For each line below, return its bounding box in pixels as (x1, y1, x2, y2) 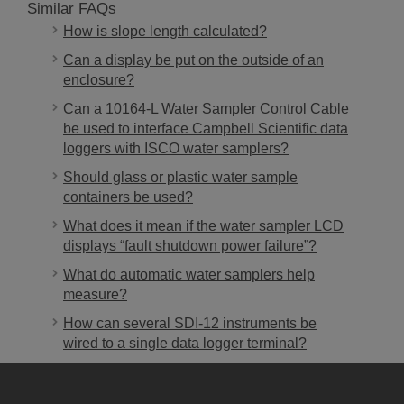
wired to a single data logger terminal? (63, 335, 307, 351)
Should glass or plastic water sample (63, 170, 298, 185)
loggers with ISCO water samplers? (63, 141, 289, 156)
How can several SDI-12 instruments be (63, 316, 317, 331)
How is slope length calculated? (63, 23, 267, 39)
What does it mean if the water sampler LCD (63, 218, 344, 234)
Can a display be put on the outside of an (63, 52, 324, 68)
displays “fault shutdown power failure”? (63, 238, 317, 253)
